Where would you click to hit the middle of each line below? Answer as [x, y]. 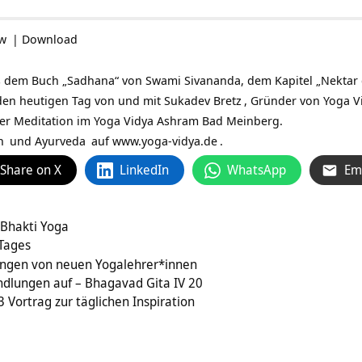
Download [50, 39]
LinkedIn [144, 170]
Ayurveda [60, 141]
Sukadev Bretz [203, 101]
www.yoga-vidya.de [165, 141]
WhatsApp [257, 170]
